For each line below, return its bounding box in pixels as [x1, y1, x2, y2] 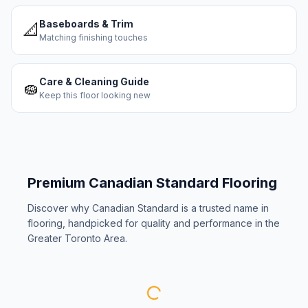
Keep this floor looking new [39, 90, 151, 100]
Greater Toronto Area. [27, 232, 127, 244]
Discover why [27, 202, 92, 214]
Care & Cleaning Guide [39, 76, 149, 87]
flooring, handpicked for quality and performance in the [27, 217, 280, 229]
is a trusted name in [179, 202, 269, 214]
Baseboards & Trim [39, 18, 133, 30]
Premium [27, 175, 89, 191]
